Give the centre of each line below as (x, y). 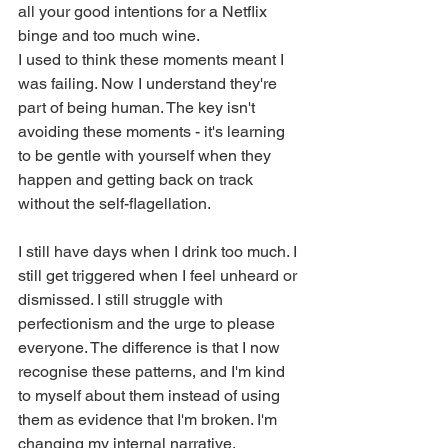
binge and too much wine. (109, 35)
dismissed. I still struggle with (122, 299)
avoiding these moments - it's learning (153, 131)
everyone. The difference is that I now (151, 347)
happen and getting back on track (137, 179)
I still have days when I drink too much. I (159, 251)
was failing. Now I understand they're (149, 83)
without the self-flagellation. (114, 203)
